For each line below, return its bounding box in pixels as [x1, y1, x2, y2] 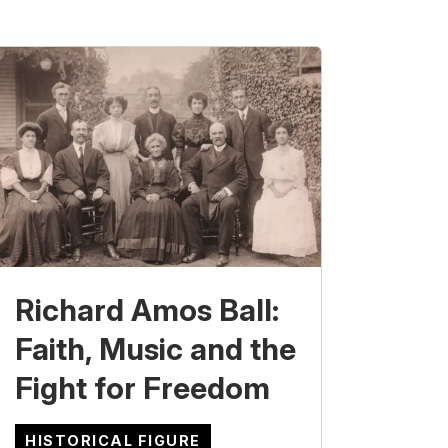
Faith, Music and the [15, 331, 296, 368]
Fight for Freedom [15, 370, 270, 407]
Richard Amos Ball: [15, 292, 279, 329]
